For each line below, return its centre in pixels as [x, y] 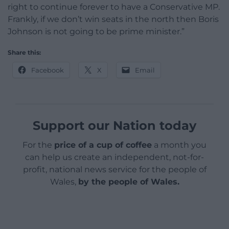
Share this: [24, 53]
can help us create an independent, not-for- [114, 157]
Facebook [48, 70]
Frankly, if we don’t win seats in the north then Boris [113, 19]
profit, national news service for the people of [114, 170]
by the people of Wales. [129, 182]
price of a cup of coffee [103, 145]
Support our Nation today [114, 126]
